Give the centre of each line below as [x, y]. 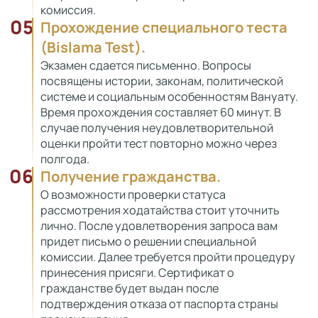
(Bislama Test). [93, 47]
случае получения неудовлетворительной [157, 128]
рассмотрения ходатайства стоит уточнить [160, 210]
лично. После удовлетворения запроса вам [159, 226]
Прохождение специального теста [164, 27]
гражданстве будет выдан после [130, 288]
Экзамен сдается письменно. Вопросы [146, 65]
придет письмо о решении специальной [148, 241]
